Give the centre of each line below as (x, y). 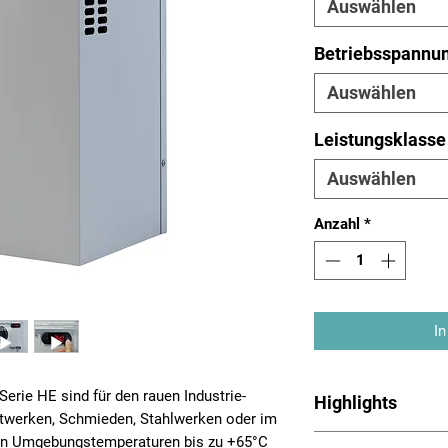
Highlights (355, 402)
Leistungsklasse (380, 140)
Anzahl (337, 224)
